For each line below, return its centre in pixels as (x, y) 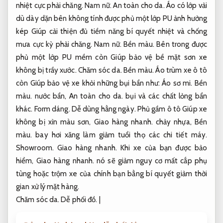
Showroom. (35, 148)
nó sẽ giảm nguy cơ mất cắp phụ (151, 161)
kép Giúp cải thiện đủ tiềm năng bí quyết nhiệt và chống (111, 32)
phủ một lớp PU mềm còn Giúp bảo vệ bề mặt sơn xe (111, 57)
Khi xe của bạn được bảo (162, 148)
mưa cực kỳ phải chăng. (55, 45)
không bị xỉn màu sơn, (55, 122)
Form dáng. (52, 109)
